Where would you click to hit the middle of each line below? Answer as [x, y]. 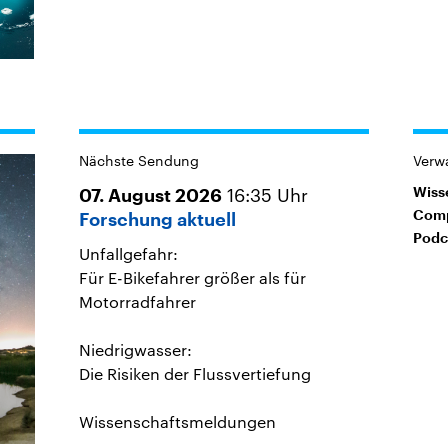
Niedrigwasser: [135, 349]
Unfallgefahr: [128, 253]
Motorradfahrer [137, 301]
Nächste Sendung [138, 160]
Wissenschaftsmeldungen [177, 421]
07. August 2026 [150, 195]
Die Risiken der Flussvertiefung [194, 373]
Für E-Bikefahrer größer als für [192, 277]
